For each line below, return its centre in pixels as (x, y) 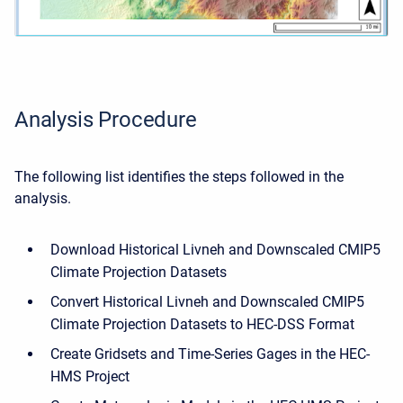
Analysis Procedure (106, 119)
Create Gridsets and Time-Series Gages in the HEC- (210, 354)
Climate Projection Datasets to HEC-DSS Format (202, 324)
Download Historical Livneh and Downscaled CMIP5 (215, 249)
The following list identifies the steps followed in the (179, 176)
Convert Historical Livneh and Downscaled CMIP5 (207, 301)
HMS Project (90, 376)
